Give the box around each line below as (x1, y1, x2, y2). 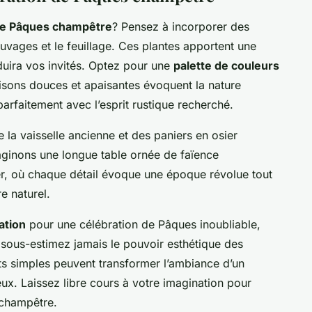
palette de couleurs (173, 58, 279, 72)
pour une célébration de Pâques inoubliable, (26, 217, 260, 231)
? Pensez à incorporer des (112, 19, 249, 33)
